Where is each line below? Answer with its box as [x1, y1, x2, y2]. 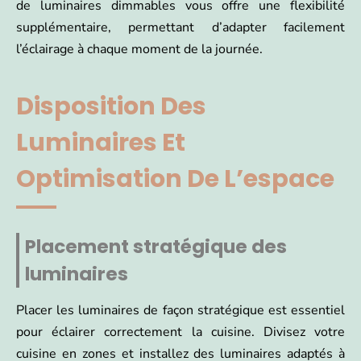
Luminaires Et [16, 126, 185, 160]
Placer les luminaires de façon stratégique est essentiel [16, 301, 345, 320]
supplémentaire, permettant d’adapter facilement [16, 19, 345, 37]
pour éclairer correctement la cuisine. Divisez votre [16, 323, 345, 342]
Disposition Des [16, 89, 206, 124]
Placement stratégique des [25, 234, 287, 260]
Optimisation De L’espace [16, 162, 334, 197]
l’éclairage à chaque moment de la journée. [16, 40, 263, 59]
